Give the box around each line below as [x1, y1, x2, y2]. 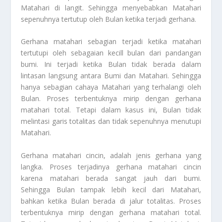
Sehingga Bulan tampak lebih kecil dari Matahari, [21, 184, 201, 194]
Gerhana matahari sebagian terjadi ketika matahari [21, 37, 201, 47]
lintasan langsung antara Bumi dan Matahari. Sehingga [21, 71, 201, 81]
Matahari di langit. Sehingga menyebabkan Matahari [21, 2, 201, 12]
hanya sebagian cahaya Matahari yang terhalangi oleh [21, 82, 201, 92]
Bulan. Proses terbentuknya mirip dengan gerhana [21, 94, 201, 104]
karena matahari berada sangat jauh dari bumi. [21, 173, 201, 183]
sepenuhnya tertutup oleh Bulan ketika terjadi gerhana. [21, 14, 197, 24]
